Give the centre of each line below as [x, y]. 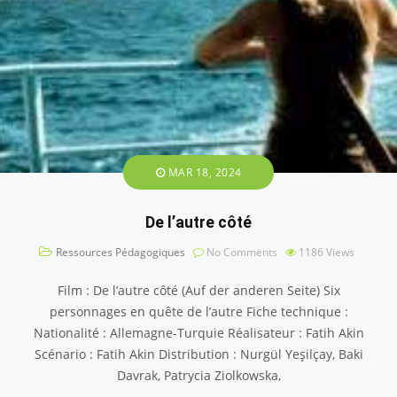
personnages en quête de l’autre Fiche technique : [198, 311]
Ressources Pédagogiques [120, 252]
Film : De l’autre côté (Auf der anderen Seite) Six [198, 290]
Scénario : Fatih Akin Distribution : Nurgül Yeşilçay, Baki [198, 354]
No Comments [240, 252]
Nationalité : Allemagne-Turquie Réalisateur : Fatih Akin [198, 332]
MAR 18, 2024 [203, 172]
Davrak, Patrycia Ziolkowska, [198, 375]
